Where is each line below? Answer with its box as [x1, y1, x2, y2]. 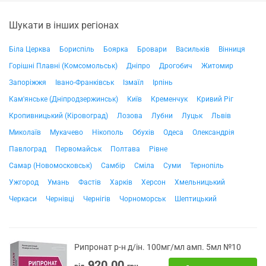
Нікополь [92, 128, 123, 137]
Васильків [176, 45, 210, 53]
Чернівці [46, 195, 74, 203]
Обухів [132, 128, 154, 137]
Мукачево [50, 128, 83, 137]
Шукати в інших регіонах [9, 20, 119, 31]
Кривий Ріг [197, 95, 233, 103]
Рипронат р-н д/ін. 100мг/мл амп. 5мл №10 [74, 242, 241, 252]
